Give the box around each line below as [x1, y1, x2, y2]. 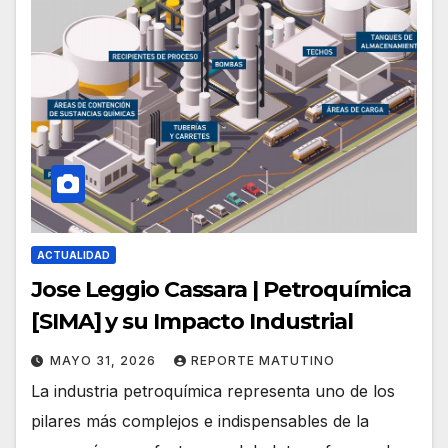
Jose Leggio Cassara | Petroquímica [31, 276, 411, 304]
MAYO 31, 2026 [50, 353, 160, 369]
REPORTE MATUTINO [191, 353, 335, 369]
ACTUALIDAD [37, 249, 110, 262]
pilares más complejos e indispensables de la [31, 411, 369, 432]
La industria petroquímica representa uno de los [31, 381, 395, 402]
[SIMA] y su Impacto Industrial [31, 308, 353, 336]
